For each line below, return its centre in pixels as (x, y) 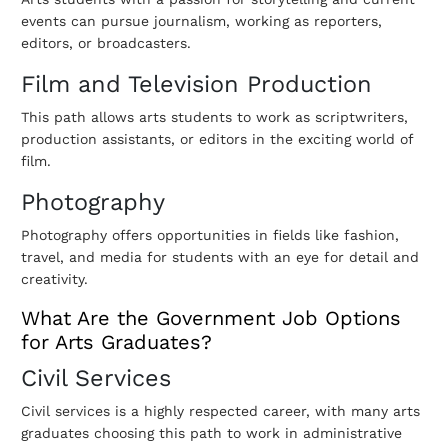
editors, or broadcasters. (106, 43)
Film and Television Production (196, 84)
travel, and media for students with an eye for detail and (220, 257)
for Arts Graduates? (116, 342)
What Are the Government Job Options (211, 318)
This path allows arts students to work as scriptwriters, (214, 117)
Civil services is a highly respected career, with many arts (220, 411)
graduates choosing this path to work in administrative (211, 433)
